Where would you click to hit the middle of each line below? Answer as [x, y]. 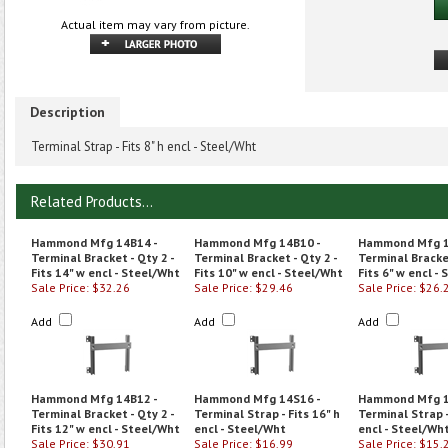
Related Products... [92, 201]
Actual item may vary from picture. [155, 24]
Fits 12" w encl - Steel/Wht [105, 428]
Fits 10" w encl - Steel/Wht [268, 272]
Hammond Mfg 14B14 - [94, 242]
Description [67, 112]
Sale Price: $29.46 [243, 287]
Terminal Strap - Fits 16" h [267, 413]
